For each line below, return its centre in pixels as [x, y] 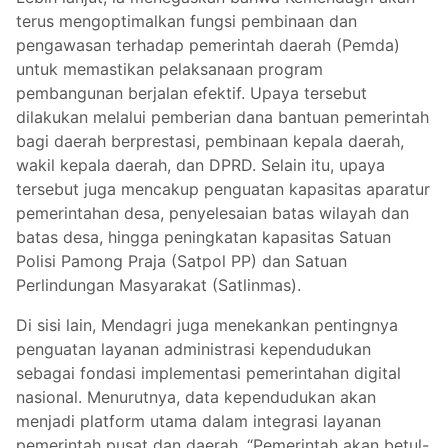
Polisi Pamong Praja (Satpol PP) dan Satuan [181, 260]
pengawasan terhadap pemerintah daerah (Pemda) [208, 44]
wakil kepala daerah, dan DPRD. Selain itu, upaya [200, 164]
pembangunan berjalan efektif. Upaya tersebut [191, 92]
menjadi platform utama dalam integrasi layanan [198, 420]
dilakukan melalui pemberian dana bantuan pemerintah [222, 116]
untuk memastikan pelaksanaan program [169, 68]
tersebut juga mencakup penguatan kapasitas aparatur [223, 188]
